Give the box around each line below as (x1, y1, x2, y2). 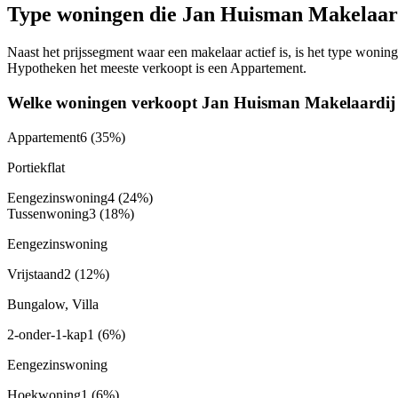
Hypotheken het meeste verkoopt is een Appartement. (7, 60, 306, 76)
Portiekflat (7, 159, 65, 175)
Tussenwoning (7, 205, 89, 221)
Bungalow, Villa (7, 296, 99, 312)
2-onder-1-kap (7, 326, 87, 342)
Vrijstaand (7, 266, 64, 282)
